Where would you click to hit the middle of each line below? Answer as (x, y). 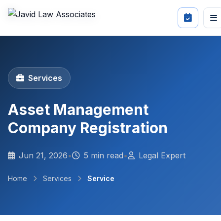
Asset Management (78, 110)
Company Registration (88, 128)
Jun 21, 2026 (43, 155)
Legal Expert (162, 155)
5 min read (104, 155)
